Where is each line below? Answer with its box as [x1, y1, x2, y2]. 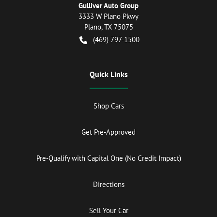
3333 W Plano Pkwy [78, 11, 139, 21]
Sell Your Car [89, 205, 128, 215]
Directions [93, 179, 124, 189]
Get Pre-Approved [81, 127, 136, 137]
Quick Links [89, 69, 128, 79]
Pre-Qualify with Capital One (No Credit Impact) [36, 153, 181, 163]
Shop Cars [93, 101, 124, 110]
